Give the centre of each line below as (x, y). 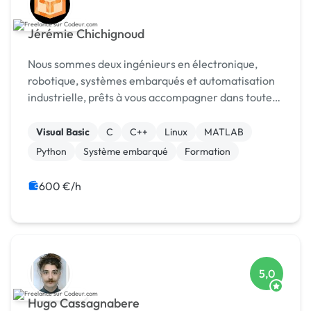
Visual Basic (63, 132)
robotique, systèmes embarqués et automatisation (151, 81)
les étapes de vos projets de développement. (137, 114)
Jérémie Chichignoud (86, 34)
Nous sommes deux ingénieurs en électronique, (143, 64)
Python (51, 152)
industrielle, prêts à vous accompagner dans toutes (152, 98)
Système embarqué (126, 152)
